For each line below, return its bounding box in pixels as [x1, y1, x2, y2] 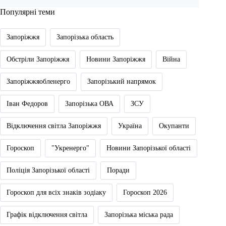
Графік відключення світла [7, 211, 87, 219]
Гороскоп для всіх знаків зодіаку [7, 189, 106, 197]
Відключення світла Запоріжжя [7, 122, 101, 130]
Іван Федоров [7, 100, 48, 108]
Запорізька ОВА [65, 100, 114, 108]
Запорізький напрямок [87, 78, 156, 86]
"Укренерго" [51, 144, 89, 152]
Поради [107, 166, 130, 175]
